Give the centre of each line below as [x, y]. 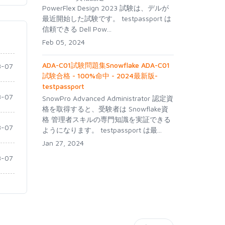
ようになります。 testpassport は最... [102, 130]
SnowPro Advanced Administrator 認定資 [107, 98]
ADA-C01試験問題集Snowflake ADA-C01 [106, 65]
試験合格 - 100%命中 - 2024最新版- [100, 75]
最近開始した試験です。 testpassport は [106, 18]
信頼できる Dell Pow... [77, 29]
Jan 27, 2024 [63, 143]
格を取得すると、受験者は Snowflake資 [105, 108]
